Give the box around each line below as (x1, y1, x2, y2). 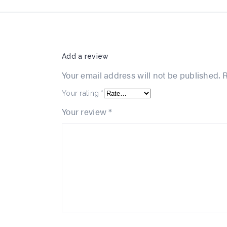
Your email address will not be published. (62, 68, 220, 81)
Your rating (62, 89, 101, 97)
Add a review (62, 52, 109, 60)
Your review (62, 105, 109, 118)
